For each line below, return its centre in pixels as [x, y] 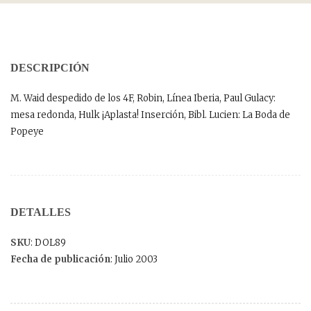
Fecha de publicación [60, 259]
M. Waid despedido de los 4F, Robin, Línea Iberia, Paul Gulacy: [143, 98]
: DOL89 [48, 242]
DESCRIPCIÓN [50, 67]
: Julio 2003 [134, 259]
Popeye [27, 131]
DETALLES [41, 212]
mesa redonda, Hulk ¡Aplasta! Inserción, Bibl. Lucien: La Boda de [150, 115]
